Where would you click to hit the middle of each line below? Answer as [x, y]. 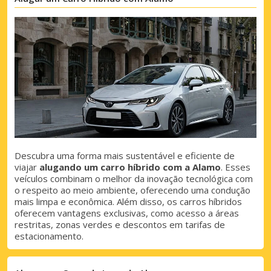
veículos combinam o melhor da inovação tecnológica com [134, 179]
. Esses [236, 167]
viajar [27, 167]
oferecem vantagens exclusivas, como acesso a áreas [127, 213]
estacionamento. [49, 236]
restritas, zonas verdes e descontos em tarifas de [120, 225]
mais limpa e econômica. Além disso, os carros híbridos [128, 202]
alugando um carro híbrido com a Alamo [130, 167]
